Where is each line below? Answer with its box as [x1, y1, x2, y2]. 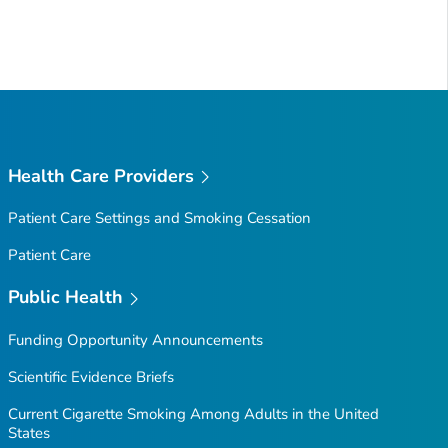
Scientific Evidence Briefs [7, 367, 174, 388]
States [7, 423, 50, 444]
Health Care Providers [7, 163, 195, 188]
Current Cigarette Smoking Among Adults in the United [7, 404, 379, 425]
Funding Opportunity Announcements [7, 330, 263, 351]
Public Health [7, 285, 124, 310]
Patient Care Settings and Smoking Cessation [7, 208, 311, 229]
